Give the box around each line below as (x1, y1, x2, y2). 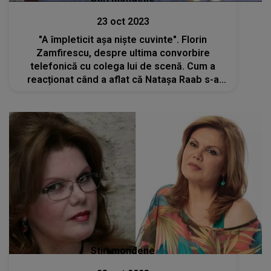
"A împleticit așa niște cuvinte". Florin (39, 33, 207, 45)
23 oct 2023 (96, 15, 149, 27)
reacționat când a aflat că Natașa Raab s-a (27, 73, 219, 85)
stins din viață (91, 87, 155, 99)
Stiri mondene (91, 245, 155, 257)
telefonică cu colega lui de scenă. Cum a (30, 60, 216, 72)
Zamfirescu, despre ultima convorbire (36, 47, 210, 59)
